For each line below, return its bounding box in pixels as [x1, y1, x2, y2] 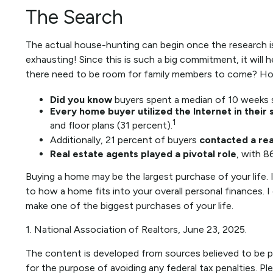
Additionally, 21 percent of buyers [50, 134, 199, 146]
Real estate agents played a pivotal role [50, 148, 236, 160]
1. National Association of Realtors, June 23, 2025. [26, 224, 247, 236]
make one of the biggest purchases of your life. [26, 200, 233, 212]
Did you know [50, 94, 112, 106]
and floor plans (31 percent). [50, 119, 172, 132]
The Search [26, 5, 123, 29]
